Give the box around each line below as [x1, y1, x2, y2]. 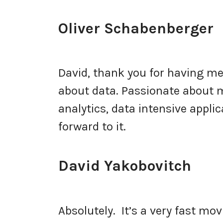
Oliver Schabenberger [58, 19, 214, 37]
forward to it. [58, 119, 129, 134]
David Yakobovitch [58, 157, 191, 175]
